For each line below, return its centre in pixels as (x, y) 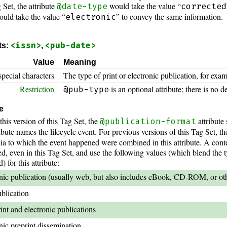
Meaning (80, 62)
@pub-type (86, 90)
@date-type (82, 7)
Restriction (37, 89)
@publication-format (148, 122)
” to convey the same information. (170, 17)
